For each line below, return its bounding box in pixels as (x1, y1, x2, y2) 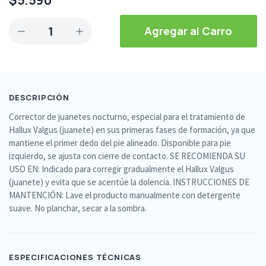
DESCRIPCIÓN (9, 91, 69, 103)
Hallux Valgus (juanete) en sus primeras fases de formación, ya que (9, 123, 255, 135)
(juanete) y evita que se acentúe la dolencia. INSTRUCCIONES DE (9, 176, 249, 188)
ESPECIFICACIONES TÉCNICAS (9, 251, 141, 262)
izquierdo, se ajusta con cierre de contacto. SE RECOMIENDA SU (9, 150, 245, 161)
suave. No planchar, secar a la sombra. (9, 202, 147, 214)
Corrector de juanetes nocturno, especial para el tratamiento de (9, 110, 245, 122)
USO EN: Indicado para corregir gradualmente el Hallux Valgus (9, 163, 234, 175)
